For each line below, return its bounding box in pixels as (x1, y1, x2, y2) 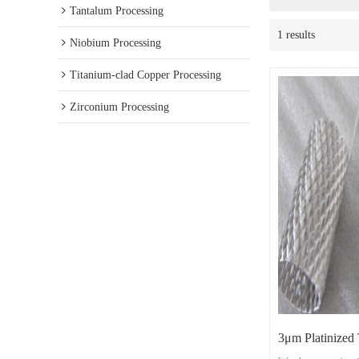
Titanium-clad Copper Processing (70, 69, 221, 81)
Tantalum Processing (70, 5, 163, 17)
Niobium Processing (70, 37, 161, 49)
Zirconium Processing (70, 101, 169, 113)
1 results (277, 29, 315, 41)
